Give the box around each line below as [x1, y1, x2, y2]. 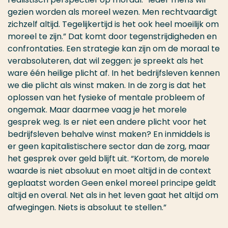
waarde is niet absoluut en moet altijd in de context [8, 165, 211, 177]
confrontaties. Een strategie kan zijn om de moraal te [8, 43, 220, 55]
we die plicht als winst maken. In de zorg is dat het [8, 79, 206, 92]
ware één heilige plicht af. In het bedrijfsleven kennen [8, 67, 220, 79]
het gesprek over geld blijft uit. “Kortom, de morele [8, 153, 209, 165]
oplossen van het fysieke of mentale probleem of [8, 92, 205, 104]
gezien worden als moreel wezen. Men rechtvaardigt [8, 6, 217, 18]
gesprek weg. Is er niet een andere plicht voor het [8, 116, 207, 128]
